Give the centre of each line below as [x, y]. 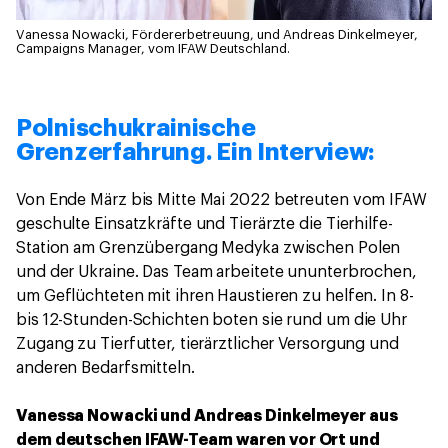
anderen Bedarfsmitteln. [105, 367]
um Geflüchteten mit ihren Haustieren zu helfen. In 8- [215, 295]
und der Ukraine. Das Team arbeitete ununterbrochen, [216, 271]
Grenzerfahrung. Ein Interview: [196, 151]
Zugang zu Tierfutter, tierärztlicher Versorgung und [207, 343]
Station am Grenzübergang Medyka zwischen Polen [208, 247]
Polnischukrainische [136, 127]
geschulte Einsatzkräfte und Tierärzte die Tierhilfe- [204, 223]
